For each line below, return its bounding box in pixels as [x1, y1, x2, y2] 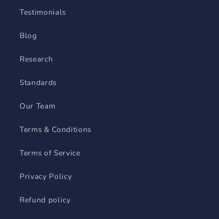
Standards [20, 77, 57, 88]
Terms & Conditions [20, 124, 91, 135]
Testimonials [20, 7, 66, 18]
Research [20, 54, 53, 65]
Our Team [20, 101, 56, 111]
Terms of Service [20, 148, 81, 158]
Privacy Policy [20, 171, 72, 182]
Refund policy [20, 195, 71, 205]
